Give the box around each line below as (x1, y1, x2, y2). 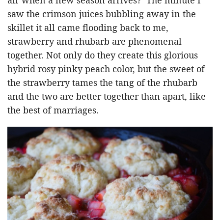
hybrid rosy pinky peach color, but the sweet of (7, 62, 205, 75)
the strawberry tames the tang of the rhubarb (7, 76, 197, 88)
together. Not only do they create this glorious (7, 49, 198, 61)
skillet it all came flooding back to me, (7, 21, 168, 33)
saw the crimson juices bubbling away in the (7, 7, 196, 20)
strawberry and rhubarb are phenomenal (7, 35, 182, 47)
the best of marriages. (7, 104, 99, 116)
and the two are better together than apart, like (7, 90, 206, 102)
